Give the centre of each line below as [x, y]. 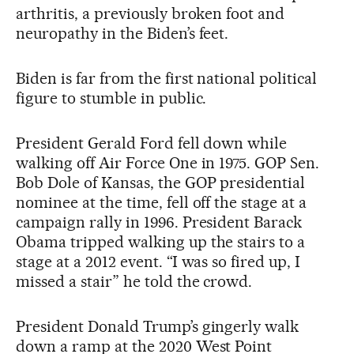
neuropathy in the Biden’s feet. [122, 33]
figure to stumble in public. [111, 98]
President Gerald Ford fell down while [152, 143]
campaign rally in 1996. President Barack [159, 222]
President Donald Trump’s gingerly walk [158, 326]
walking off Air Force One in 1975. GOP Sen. [168, 162]
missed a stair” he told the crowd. [134, 281]
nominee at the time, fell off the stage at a [162, 202]
